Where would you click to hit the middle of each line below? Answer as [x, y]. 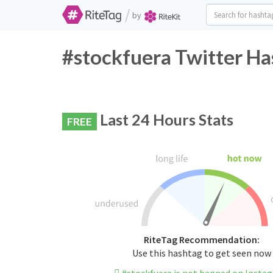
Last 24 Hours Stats [165, 119]
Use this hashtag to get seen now [201, 253]
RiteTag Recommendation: [201, 240]
